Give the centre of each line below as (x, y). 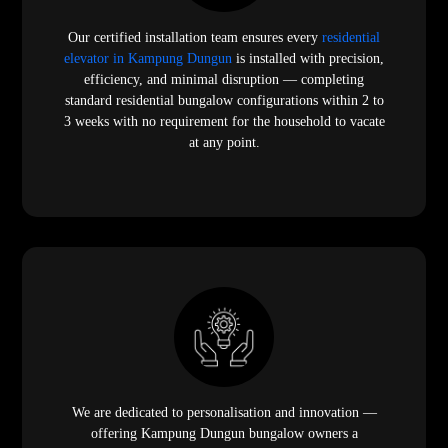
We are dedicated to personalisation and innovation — (224, 412)
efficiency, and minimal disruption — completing (224, 79)
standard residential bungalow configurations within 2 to (224, 100)
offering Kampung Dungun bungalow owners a (224, 433)
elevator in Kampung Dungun (148, 58)
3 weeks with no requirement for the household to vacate (224, 121)
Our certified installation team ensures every (195, 37)
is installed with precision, (308, 58)
